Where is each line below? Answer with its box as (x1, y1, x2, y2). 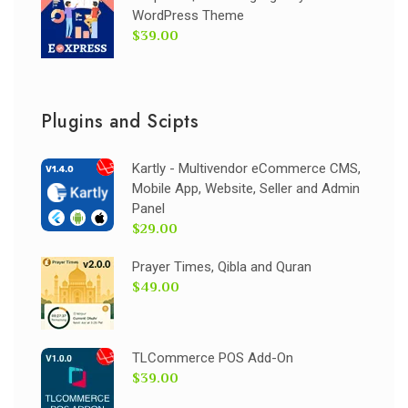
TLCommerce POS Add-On (132, 350, 293, 366)
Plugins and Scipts (41, 108, 199, 135)
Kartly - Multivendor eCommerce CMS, (132, 160, 361, 177)
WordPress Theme (132, 7, 244, 24)
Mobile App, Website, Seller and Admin (132, 180, 360, 197)
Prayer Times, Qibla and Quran (132, 259, 311, 275)
